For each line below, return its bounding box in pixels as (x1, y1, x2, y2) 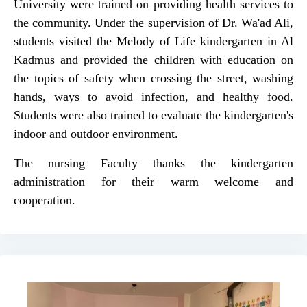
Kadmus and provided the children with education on (14, 53, 293, 66)
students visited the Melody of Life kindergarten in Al (14, 34, 293, 48)
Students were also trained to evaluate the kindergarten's (14, 108, 293, 122)
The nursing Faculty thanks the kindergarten (14, 156, 293, 170)
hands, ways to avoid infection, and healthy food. (14, 90, 293, 103)
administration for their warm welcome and (14, 175, 293, 188)
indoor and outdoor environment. (14, 127, 178, 140)
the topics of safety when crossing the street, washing (14, 71, 293, 85)
